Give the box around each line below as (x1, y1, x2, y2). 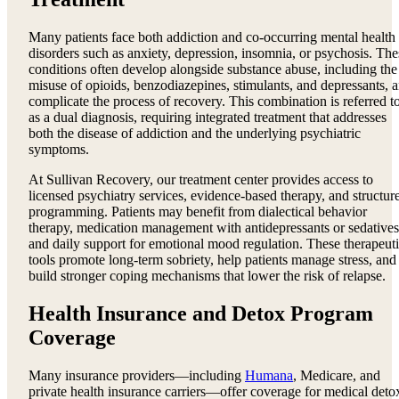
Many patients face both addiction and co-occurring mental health (28, 28, 395, 45)
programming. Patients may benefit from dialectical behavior (28, 203, 367, 219)
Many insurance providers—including (28, 367, 245, 383)
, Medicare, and (293, 367, 380, 383)
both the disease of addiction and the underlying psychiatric (28, 125, 361, 141)
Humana (245, 367, 293, 383)
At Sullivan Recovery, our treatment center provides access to (28, 171, 373, 187)
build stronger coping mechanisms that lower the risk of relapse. (28, 267, 386, 283)
